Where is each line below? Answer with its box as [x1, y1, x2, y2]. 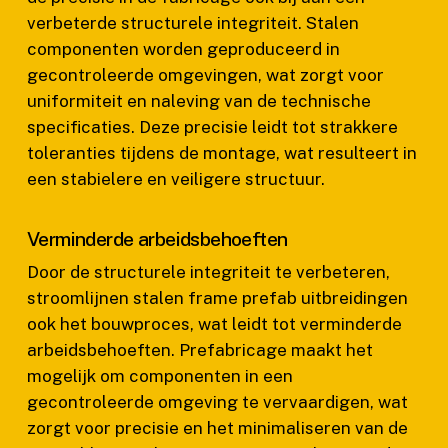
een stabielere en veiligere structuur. [26, 168, 325, 189]
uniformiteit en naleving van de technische [26, 90, 371, 111]
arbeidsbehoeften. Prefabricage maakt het [26, 340, 373, 360]
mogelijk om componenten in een [26, 366, 293, 386]
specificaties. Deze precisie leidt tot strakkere [26, 116, 398, 137]
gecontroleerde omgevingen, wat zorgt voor [26, 64, 384, 85]
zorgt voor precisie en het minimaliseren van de [26, 418, 408, 438]
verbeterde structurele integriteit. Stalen [26, 12, 359, 33]
